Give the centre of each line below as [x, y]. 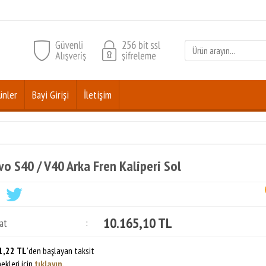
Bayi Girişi [50, 95]
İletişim [98, 95]
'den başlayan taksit [61, 251]
